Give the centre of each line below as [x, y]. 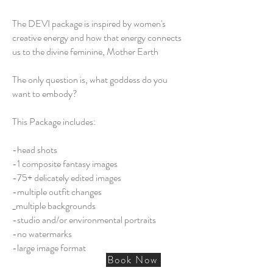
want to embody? [45, 93]
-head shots [35, 149]
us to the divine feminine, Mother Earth [85, 51]
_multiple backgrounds [54, 205]
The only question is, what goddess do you [90, 79]
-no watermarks [42, 233]
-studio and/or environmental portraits [84, 219]
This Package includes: [54, 121]
